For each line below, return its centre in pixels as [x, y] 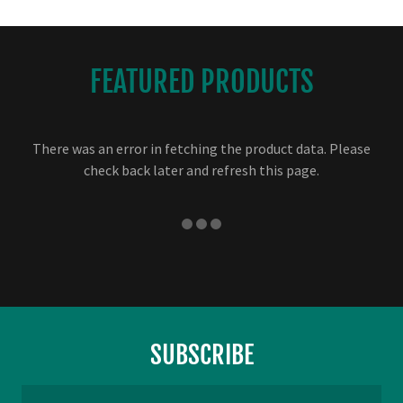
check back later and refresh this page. [201, 170]
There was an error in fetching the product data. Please [201, 149]
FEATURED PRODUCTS [201, 82]
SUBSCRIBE [201, 355]
